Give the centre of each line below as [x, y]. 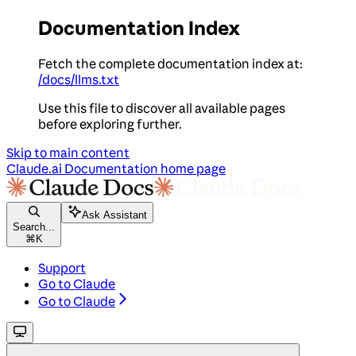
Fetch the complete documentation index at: [170, 63]
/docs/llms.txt [79, 79]
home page [192, 168]
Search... [34, 226]
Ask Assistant [114, 215]
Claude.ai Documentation [82, 168]
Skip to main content [68, 152]
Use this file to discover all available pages [162, 108]
